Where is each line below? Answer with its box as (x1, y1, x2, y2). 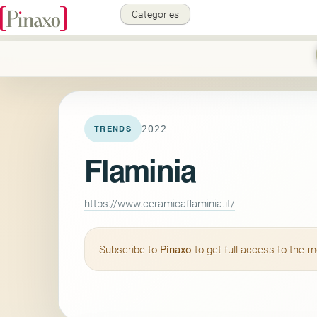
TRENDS (94, 123, 132, 134)
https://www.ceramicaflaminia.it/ (84, 196, 235, 210)
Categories (129, 7, 181, 21)
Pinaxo (160, 242, 192, 256)
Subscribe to (99, 242, 160, 256)
